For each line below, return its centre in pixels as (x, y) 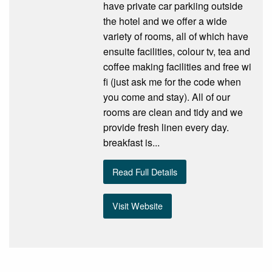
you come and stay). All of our (166, 97)
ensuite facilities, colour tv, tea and (176, 51)
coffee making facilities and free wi (177, 66)
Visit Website (138, 206)
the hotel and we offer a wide (165, 21)
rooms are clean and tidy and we (173, 112)
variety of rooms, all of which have (175, 36)
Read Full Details (145, 171)
